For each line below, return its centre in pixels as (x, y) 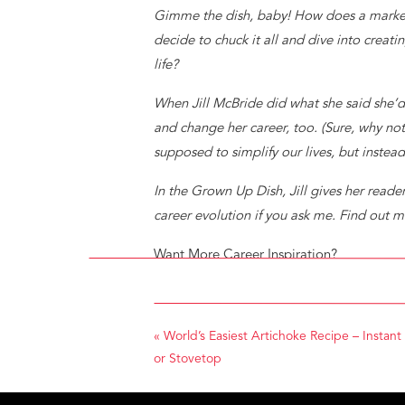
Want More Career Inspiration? (245, 255)
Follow (176, 280)
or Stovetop (188, 359)
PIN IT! (174, 343)
